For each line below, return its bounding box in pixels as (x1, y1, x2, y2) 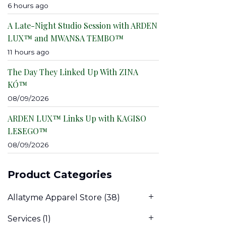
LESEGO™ (8, 126, 47, 136)
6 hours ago (8, 2, 48, 10)
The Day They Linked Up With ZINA (8, 67, 138, 77)
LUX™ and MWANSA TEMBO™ (8, 33, 124, 43)
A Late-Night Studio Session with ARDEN (8, 20, 157, 31)
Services (8, 214, 40, 223)
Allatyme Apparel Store (8, 193, 102, 202)
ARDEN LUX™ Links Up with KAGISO (8, 113, 146, 124)
